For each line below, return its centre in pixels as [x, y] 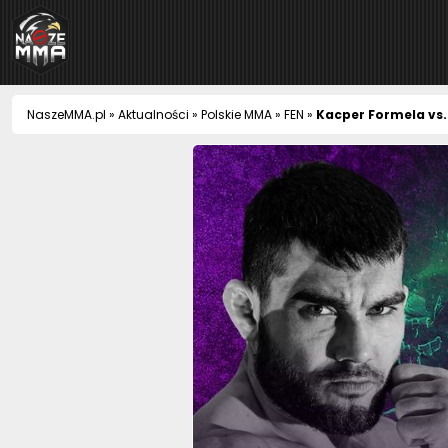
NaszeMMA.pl [66, 114]
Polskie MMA [236, 114]
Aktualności [153, 114]
